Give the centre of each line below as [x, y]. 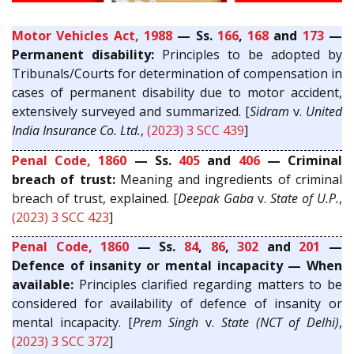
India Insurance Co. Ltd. [76, 131]
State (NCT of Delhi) [280, 323]
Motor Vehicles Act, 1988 [92, 36]
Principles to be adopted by [248, 55]
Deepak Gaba [216, 198]
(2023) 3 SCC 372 [60, 342]
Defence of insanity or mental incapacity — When [177, 266]
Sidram [269, 112]
